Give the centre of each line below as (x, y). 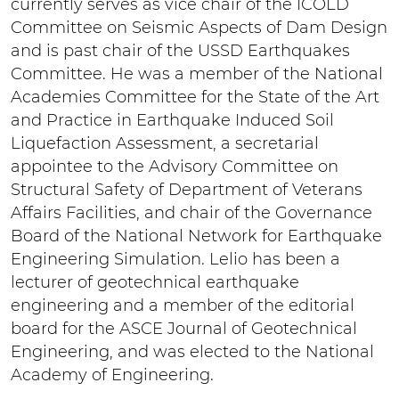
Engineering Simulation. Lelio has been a (175, 259)
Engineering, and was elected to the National (192, 351)
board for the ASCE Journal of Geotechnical (184, 328)
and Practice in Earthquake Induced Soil (172, 120)
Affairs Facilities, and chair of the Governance (191, 212)
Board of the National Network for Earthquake (196, 236)
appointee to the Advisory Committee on (175, 166)
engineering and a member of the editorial (183, 305)
